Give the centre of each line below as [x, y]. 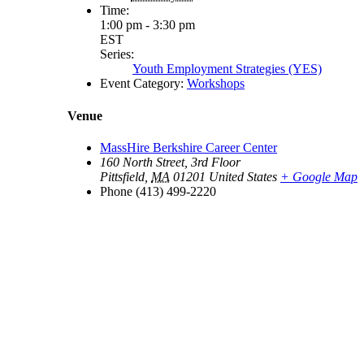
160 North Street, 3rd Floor [170, 162]
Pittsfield [122, 176]
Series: [117, 54]
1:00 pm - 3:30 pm [147, 25]
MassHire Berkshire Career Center [188, 147]
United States [243, 176]
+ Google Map [319, 176]
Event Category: [142, 84]
